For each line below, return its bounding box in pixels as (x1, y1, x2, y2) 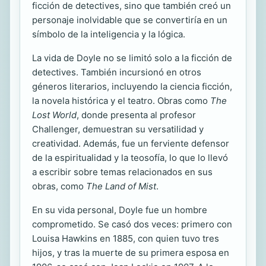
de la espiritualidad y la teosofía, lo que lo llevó (32, 152, 228, 163)
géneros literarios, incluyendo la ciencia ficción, (32, 81, 232, 92)
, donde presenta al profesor (77, 109, 196, 121)
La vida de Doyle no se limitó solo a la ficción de (32, 52, 232, 64)
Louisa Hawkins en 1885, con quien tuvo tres (32, 233, 219, 244)
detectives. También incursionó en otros (32, 66, 201, 78)
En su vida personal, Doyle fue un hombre (32, 204, 207, 216)
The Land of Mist (86, 180, 156, 192)
